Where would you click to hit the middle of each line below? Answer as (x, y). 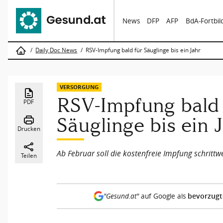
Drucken (29, 128)
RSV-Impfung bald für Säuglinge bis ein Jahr (143, 50)
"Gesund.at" (121, 196)
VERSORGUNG (79, 87)
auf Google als (163, 196)
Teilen (29, 155)
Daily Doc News (56, 50)
